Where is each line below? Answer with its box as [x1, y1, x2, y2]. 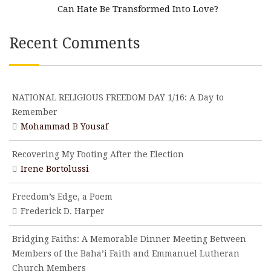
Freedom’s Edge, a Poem [12, 192, 113, 201]
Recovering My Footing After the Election [12, 149, 184, 159]
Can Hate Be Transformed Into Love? [57, 4, 218, 15]
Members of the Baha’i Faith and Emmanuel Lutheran [12, 249, 240, 258]
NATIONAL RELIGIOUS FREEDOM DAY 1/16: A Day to [12, 93, 224, 102]
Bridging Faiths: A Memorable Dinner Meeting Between [12, 234, 246, 244]
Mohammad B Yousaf [21, 122, 108, 131]
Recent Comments [9, 34, 140, 52]
